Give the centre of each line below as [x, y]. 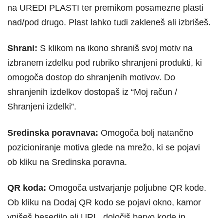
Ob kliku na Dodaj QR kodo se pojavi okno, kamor [104, 203]
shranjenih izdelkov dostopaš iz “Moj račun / [92, 92]
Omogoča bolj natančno [146, 133]
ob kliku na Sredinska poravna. [67, 162]
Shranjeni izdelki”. [42, 107]
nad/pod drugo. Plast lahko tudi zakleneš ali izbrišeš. [109, 23]
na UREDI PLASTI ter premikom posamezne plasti [105, 8]
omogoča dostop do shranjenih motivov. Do [91, 78]
